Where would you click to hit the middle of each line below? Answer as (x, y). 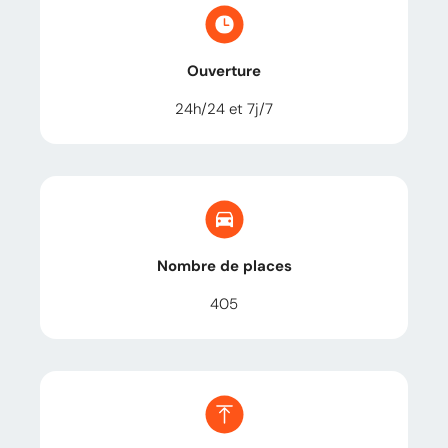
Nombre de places (224, 265)
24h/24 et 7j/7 (224, 108)
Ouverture (224, 70)
